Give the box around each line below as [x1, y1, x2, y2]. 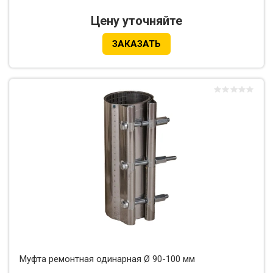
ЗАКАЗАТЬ [112, 38, 161, 50]
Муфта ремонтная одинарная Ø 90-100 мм [19, 253, 195, 265]
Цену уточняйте [91, 13, 182, 29]
